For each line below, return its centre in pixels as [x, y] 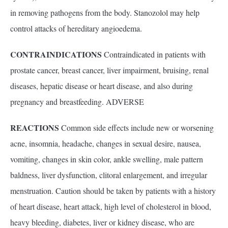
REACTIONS [35, 127]
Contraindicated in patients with [154, 54]
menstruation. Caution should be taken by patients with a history [113, 191]
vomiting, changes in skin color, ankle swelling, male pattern [107, 159]
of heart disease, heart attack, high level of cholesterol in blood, [111, 206]
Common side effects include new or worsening [136, 127]
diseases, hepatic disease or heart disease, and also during [102, 86]
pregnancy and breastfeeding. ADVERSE [77, 102]
